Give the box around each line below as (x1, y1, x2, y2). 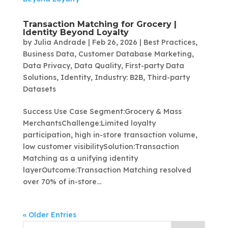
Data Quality (74, 61, 121, 71)
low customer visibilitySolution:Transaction (22, 142, 179, 152)
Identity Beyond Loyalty (22, 27, 129, 38)
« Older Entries (22, 210, 76, 220)
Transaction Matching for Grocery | (22, 19, 177, 30)
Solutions (22, 73, 56, 82)
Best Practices (143, 38, 195, 47)
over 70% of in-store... (22, 177, 101, 187)
